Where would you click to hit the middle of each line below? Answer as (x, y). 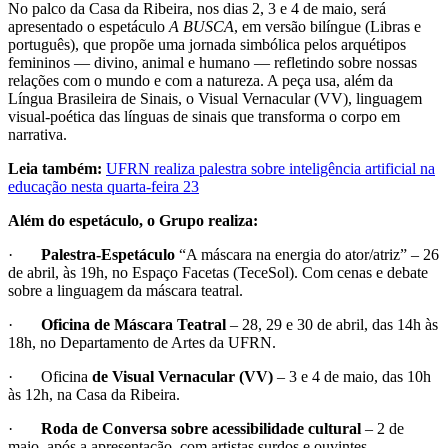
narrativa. (37, 134)
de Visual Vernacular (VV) (182, 376)
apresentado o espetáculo (88, 26)
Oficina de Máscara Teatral (133, 324)
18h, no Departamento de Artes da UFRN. (142, 342)
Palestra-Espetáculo (108, 254)
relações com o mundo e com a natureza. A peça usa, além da (200, 80)
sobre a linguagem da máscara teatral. (125, 290)
